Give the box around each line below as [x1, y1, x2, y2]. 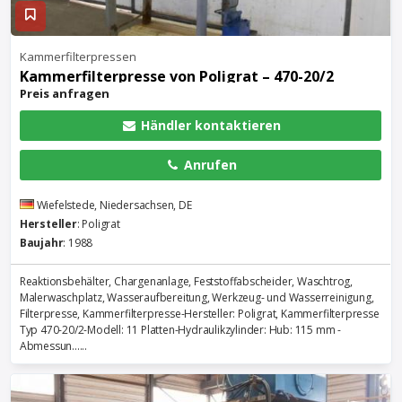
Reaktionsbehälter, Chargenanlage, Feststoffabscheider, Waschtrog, [19, 274, 354, 289]
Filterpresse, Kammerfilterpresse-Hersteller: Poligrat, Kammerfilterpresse [19, 306, 380, 321]
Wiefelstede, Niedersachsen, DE [36, 197, 192, 213]
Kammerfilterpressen [19, 48, 136, 65]
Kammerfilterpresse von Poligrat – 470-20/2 [19, 66, 334, 86]
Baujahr [19, 235, 64, 250]
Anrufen [180, 156, 237, 173]
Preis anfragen [19, 85, 109, 101]
